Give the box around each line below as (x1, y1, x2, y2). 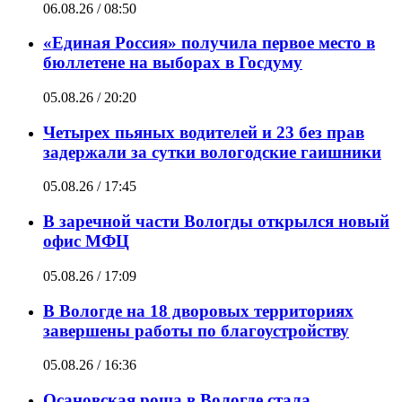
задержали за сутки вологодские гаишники (43, 142, 381, 162)
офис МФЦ (43, 232, 129, 251)
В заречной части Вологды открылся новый (43, 212, 389, 232)
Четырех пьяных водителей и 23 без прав (43, 122, 364, 142)
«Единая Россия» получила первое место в (43, 33, 375, 53)
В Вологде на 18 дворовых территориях (43, 301, 354, 320)
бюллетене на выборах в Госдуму (43, 53, 302, 73)
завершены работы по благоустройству (43, 320, 349, 340)
